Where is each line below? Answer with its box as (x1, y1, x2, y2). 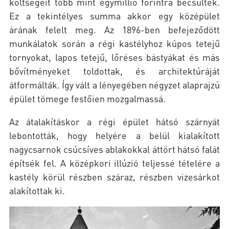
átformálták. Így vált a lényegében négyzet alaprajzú (9, 78, 220, 90)
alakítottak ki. (9, 184, 67, 196)
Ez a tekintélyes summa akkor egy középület (9, 9, 220, 21)
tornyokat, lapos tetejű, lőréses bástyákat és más (9, 51, 220, 63)
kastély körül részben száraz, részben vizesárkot (9, 170, 220, 182)
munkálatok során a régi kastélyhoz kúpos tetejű (9, 37, 220, 49)
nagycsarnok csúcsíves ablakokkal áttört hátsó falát (9, 143, 220, 155)
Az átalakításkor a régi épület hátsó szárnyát (9, 115, 220, 127)
